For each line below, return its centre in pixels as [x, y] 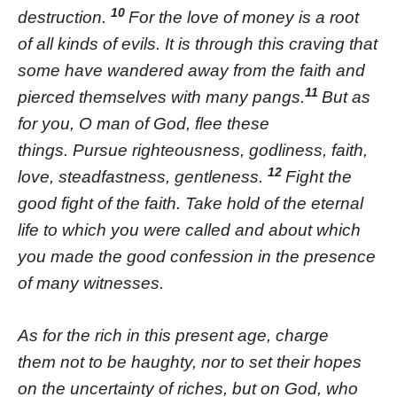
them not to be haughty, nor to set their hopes [190, 362]
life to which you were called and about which [189, 230]
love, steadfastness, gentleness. [143, 177]
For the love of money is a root [244, 18]
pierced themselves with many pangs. [161, 97]
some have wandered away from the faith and [191, 71]
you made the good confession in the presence [197, 257]
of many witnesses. [91, 284]
